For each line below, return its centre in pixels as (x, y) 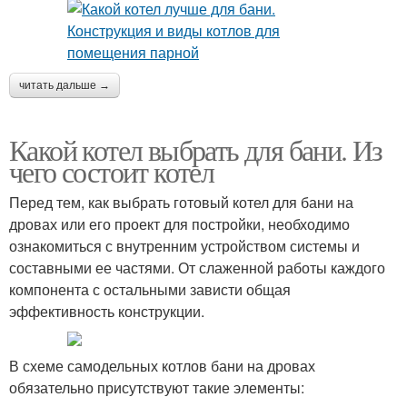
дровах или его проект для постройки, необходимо (179, 224)
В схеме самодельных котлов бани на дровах (162, 366)
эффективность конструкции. (107, 311)
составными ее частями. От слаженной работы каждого (197, 268)
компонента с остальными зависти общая (150, 289)
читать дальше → (65, 85)
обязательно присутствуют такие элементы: (157, 387)
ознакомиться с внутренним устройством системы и (184, 246)
